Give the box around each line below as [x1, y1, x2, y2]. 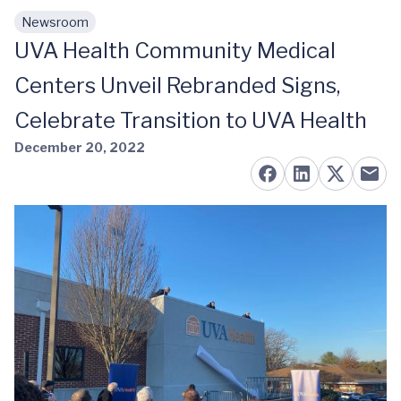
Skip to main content [28, 22, 171, 39]
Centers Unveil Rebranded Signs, [14, 73, 340, 98]
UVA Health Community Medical [14, 38, 336, 64]
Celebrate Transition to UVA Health [14, 107, 367, 133]
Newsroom [21, 14, 89, 30]
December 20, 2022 [14, 140, 145, 155]
